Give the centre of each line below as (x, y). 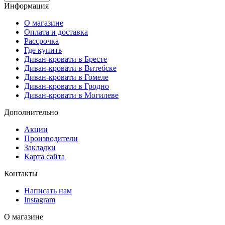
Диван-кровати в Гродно (67, 86)
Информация (26, 6)
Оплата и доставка (56, 32)
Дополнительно (31, 112)
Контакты (21, 173)
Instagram (40, 199)
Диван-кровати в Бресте (66, 59)
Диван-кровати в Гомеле (66, 77)
